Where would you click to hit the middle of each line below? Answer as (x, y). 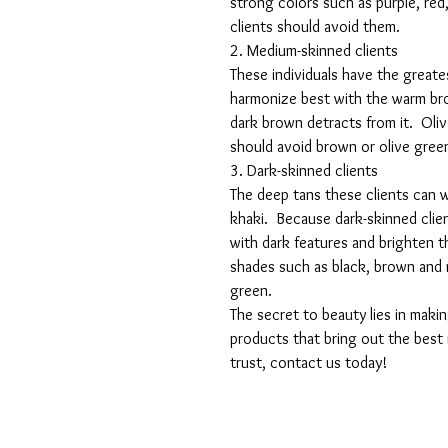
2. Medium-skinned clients (314, 50)
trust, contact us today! (308, 362)
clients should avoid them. (315, 26)
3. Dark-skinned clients (304, 170)
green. (251, 290)
